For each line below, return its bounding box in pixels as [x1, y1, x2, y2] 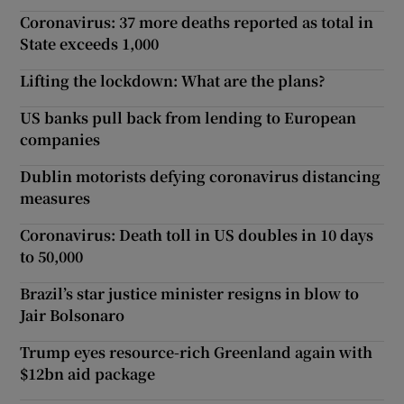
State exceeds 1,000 [20, 32, 160, 54]
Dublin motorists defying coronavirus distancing [20, 165, 381, 187]
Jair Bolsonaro [20, 304, 125, 326]
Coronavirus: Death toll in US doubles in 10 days [20, 224, 374, 245]
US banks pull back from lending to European [20, 106, 357, 128]
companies [20, 128, 101, 150]
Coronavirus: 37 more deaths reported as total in [20, 11, 374, 32]
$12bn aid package [20, 363, 156, 384]
